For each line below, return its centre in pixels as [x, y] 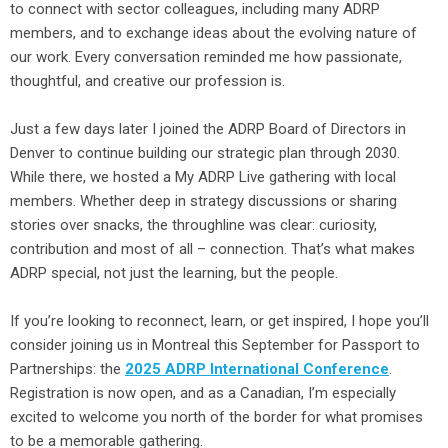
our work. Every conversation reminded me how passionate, [206, 56]
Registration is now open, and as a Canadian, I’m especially [203, 392]
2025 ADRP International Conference [257, 368]
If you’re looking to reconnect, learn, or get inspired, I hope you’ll [219, 320]
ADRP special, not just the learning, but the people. [174, 272]
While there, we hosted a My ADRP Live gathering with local [203, 176]
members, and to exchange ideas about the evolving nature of [213, 32]
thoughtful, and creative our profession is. [147, 80]
